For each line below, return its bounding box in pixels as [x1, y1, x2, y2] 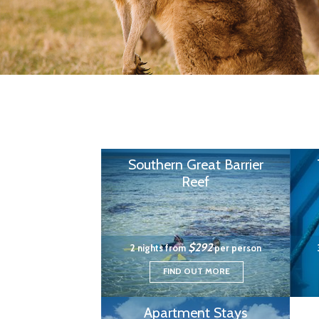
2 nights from [130, 242, 188, 253]
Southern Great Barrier [127, 156, 263, 173]
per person [211, 242, 261, 253]
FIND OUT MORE [162, 266, 230, 276]
